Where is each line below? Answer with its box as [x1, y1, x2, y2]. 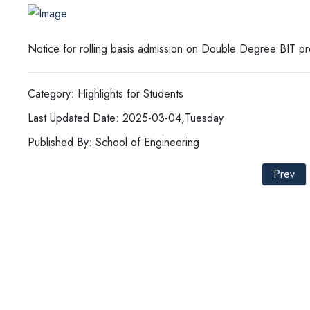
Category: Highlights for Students [28, 86, 183, 102]
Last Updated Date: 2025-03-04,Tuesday [28, 110, 224, 127]
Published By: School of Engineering [28, 134, 199, 151]
